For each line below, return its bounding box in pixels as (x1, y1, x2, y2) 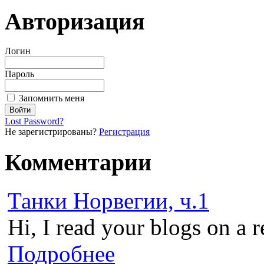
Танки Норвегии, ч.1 (8, 187, 209, 213)
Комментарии (5, 148, 151, 176)
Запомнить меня (19, 93, 84, 104)
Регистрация (99, 127, 150, 137)
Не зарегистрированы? (5, 127, 99, 137)
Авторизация (5, 8, 145, 35)
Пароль (5, 69, 34, 80)
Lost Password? (5, 116, 64, 127)
